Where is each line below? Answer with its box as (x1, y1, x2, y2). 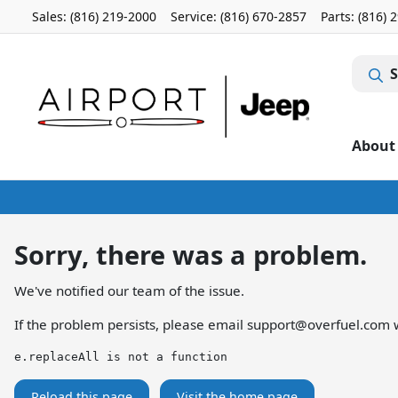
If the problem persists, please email (14, 315, 247, 333)
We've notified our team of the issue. (14, 282, 244, 299)
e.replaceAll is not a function (14, 350, 227, 363)
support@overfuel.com (247, 315, 390, 333)
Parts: (321, 8, 358, 25)
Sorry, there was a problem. (14, 237, 367, 272)
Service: (171, 8, 220, 25)
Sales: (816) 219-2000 (32, 8, 156, 25)
